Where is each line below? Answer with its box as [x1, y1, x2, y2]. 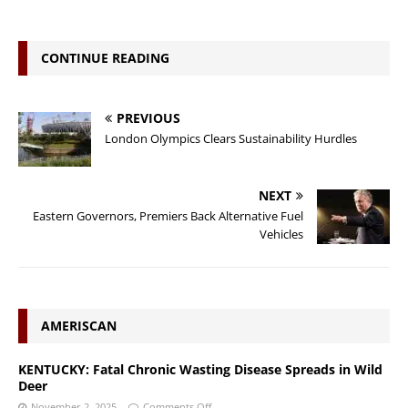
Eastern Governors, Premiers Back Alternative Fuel [33, 207, 303, 224]
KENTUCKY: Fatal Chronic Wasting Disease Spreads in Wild [18, 360, 382, 378]
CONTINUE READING [41, 48, 169, 66]
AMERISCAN [41, 316, 117, 334]
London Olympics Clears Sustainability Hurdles [105, 129, 357, 147]
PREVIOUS [117, 108, 180, 127]
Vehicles [260, 225, 303, 242]
